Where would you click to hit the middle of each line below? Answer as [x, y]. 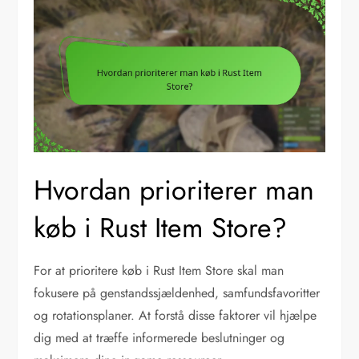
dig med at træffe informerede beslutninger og [159, 337]
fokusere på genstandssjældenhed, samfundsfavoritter [177, 292]
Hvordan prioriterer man [174, 190]
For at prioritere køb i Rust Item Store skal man [159, 270]
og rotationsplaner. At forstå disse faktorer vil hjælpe [175, 315]
